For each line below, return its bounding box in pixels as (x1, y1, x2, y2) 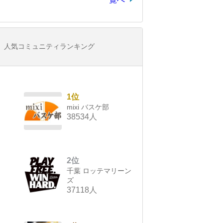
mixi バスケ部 (67, 103, 109, 111)
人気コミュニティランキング (4, 42, 95, 51)
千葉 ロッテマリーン (67, 167, 131, 175)
